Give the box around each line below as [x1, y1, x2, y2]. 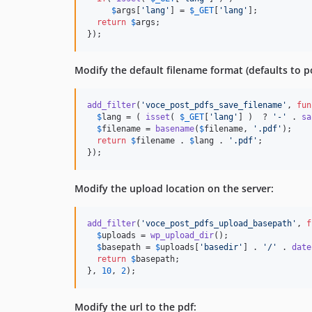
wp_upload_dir [150, 231, 214, 240]
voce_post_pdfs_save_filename [146, 100, 282, 110]
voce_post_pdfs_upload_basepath [146, 219, 292, 228]
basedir [204, 242, 238, 252]
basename [155, 124, 194, 134]
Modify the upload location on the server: [75, 182, 274, 195]
